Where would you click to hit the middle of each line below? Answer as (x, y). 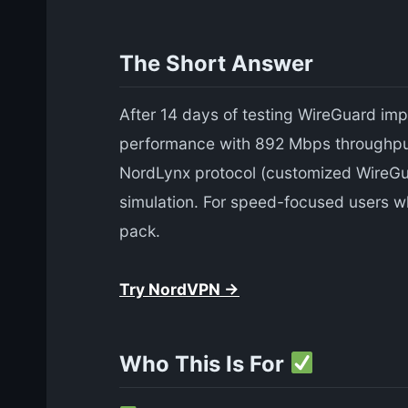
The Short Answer (216, 63)
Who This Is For (204, 363)
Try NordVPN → (179, 290)
